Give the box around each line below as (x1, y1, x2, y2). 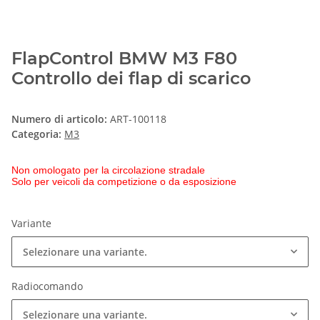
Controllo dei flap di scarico (11, 68, 251, 89)
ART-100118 (110, 112, 166, 126)
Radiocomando (11, 279, 86, 294)
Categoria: (11, 127, 64, 141)
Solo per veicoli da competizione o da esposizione (11, 176, 236, 188)
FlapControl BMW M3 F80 (11, 48, 237, 69)
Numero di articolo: (11, 112, 110, 126)
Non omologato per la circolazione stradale (11, 164, 205, 176)
